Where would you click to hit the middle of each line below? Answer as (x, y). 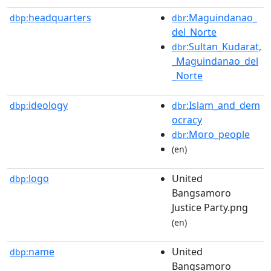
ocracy (187, 119)
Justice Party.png (210, 207)
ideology (48, 105)
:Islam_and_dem (223, 105)
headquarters (60, 17)
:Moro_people (218, 134)
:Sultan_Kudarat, (224, 46)
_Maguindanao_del (215, 61)
